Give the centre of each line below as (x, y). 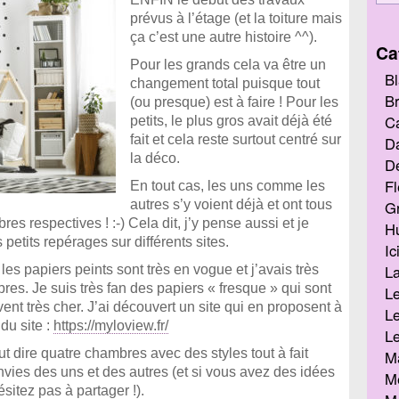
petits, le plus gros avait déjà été (231, 121)
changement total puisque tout (225, 83)
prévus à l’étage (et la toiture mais (236, 18)
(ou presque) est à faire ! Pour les (234, 102)
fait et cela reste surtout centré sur (236, 139)
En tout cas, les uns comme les (228, 186)
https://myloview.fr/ (111, 326)
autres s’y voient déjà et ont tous (231, 204)
